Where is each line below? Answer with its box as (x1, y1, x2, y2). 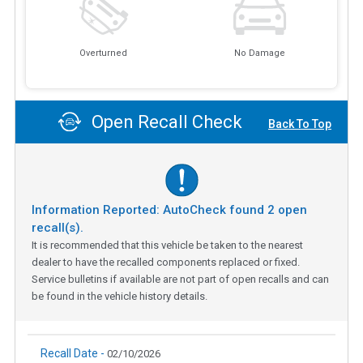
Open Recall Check (88, 112, 243, 133)
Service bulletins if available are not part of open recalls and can (32, 272, 329, 285)
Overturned (79, 48, 128, 59)
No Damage (233, 48, 285, 59)
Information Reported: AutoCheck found (32, 202, 267, 217)
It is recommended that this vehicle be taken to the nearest (32, 238, 303, 251)
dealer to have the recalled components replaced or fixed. (32, 255, 300, 268)
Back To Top (268, 117, 331, 131)
